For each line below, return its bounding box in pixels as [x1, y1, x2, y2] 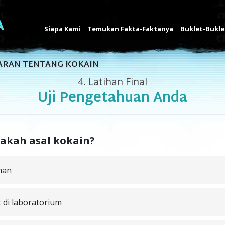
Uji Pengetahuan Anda [38, 86, 187, 111]
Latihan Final [86, 75, 147, 89]
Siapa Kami [44, 24, 80, 33]
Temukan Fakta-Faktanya [87, 24, 173, 33]
